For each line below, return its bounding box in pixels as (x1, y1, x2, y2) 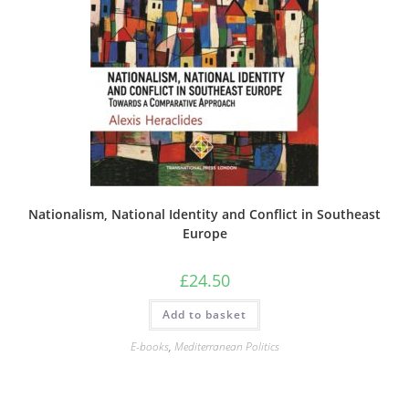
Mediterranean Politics (173, 339, 279, 354)
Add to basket (163, 307, 246, 322)
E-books (130, 339, 169, 354)
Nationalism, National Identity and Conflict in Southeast (28, 205, 381, 223)
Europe (182, 225, 227, 242)
